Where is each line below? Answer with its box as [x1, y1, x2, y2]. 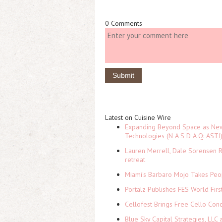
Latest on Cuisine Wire [105, 113, 171, 122]
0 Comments [105, 19, 142, 28]
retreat [125, 155, 145, 164]
